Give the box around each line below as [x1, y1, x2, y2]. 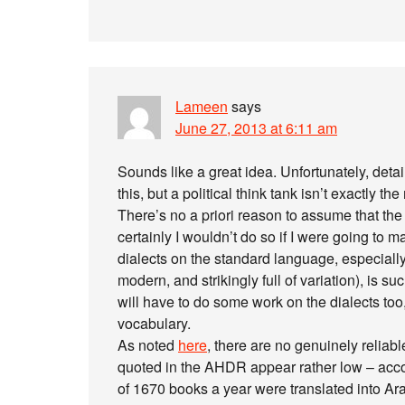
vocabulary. [118, 313, 191, 334]
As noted [118, 334, 178, 355]
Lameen [175, 96, 228, 117]
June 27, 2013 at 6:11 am [175, 118, 337, 138]
